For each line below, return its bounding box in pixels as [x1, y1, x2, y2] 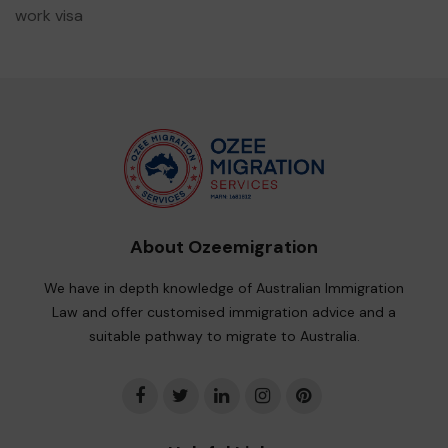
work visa [15, 5, 83, 27]
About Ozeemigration [130, 235, 318, 260]
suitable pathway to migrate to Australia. [88, 327, 360, 346]
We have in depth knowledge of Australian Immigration [44, 279, 404, 298]
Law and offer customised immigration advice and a [52, 303, 396, 322]
